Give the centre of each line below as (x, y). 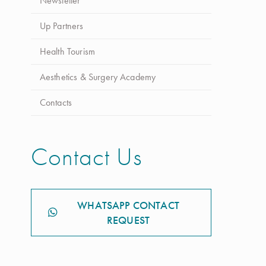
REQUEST (129, 220)
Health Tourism (67, 51)
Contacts (56, 102)
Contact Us (86, 157)
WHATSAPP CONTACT (128, 205)
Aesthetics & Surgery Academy (98, 77)
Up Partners (61, 26)
